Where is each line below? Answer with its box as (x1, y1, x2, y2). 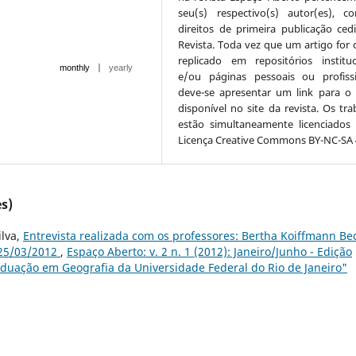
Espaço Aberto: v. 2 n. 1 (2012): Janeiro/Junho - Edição (67, 243, 352, 259)
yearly (109, 62, 133, 72)
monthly (60, 62, 90, 72)
